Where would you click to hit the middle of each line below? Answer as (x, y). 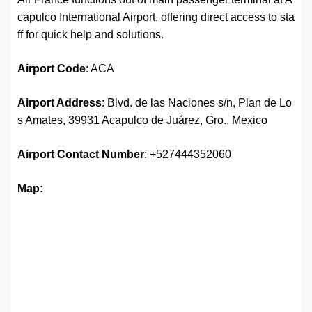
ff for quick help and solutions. (91, 35)
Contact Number (101, 155)
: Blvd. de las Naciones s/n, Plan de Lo (197, 103)
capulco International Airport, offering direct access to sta (156, 17)
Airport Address (60, 103)
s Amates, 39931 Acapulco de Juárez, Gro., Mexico (142, 120)
